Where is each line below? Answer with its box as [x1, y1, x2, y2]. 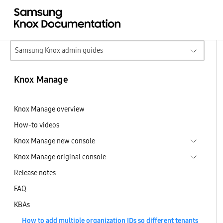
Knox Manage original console [14, 152, 106, 162]
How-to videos [14, 120, 59, 130]
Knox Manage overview [14, 104, 85, 114]
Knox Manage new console [14, 136, 95, 146]
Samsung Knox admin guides [15, 45, 103, 55]
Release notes [14, 168, 56, 178]
